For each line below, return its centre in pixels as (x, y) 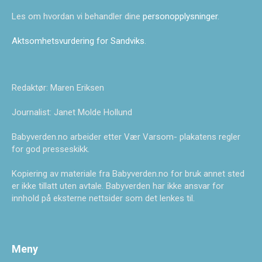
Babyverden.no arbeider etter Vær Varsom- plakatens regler (126, 137)
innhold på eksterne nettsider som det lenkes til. (103, 199)
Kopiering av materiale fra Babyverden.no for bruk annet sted (128, 174)
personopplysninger (180, 17)
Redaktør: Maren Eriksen (58, 88)
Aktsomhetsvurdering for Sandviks (78, 41)
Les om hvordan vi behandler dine (77, 17)
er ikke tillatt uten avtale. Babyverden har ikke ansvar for (118, 186)
